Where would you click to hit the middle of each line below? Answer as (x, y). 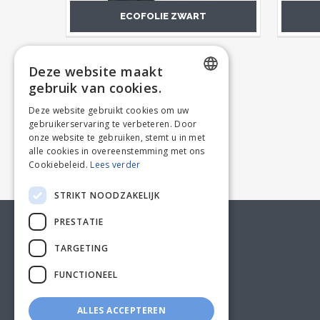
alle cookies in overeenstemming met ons (117, 151)
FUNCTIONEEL (86, 274)
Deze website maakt (96, 71)
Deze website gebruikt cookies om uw (109, 110)
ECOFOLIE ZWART (163, 16)
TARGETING (81, 248)
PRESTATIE (79, 221)
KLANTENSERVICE (114, 228)
